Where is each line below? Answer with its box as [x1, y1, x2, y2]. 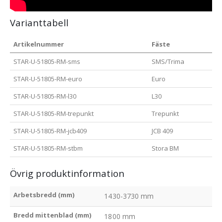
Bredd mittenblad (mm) [13, 211, 92, 220]
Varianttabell [10, 16, 68, 29]
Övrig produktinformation [10, 167, 124, 180]
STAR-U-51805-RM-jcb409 [13, 126, 87, 136]
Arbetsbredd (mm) [13, 190, 75, 200]
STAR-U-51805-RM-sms [13, 57, 81, 66]
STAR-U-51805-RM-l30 [13, 92, 77, 101]
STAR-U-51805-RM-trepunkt [13, 109, 94, 118]
